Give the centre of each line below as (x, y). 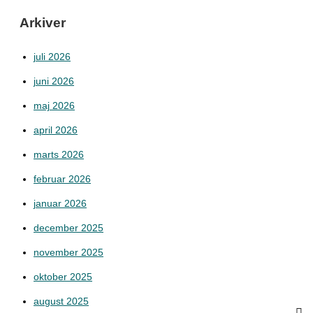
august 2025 (61, 301)
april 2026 (56, 130)
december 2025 (68, 228)
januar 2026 (60, 203)
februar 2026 (62, 179)
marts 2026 (59, 154)
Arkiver (43, 22)
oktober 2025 (63, 277)
